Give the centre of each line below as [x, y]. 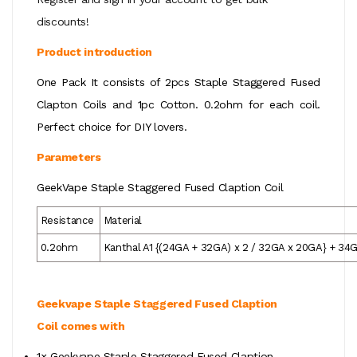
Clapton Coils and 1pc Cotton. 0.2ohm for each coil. [178, 105]
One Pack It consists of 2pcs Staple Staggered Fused [178, 82]
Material [121, 221]
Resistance [66, 221]
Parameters [69, 157]
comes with [93, 326]
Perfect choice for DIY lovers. [112, 127]
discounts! [63, 22]
